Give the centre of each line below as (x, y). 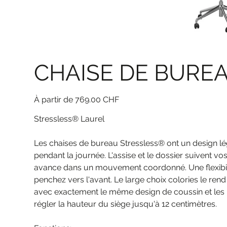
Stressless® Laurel (69, 119)
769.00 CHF (97, 100)
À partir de (54, 100)
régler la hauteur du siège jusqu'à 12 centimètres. (126, 204)
